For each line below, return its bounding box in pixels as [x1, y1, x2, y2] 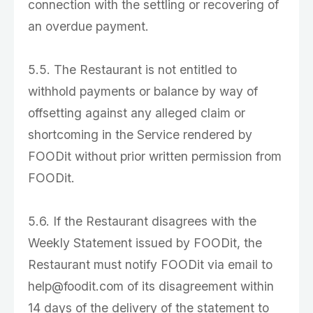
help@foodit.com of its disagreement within [28, 279, 274, 293]
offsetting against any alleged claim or [28, 105, 245, 120]
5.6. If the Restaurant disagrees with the [28, 214, 256, 228]
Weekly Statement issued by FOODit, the [28, 235, 262, 250]
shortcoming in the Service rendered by [28, 127, 252, 142]
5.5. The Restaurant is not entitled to [28, 62, 237, 77]
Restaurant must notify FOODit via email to [28, 257, 272, 272]
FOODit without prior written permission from [28, 149, 282, 163]
